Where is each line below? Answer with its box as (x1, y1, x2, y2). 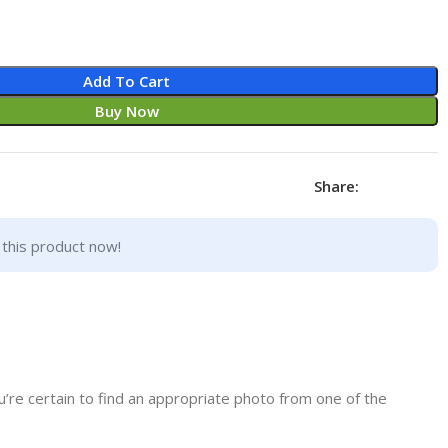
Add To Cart (83, 70, 171, 91)
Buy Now (94, 100, 159, 121)
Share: (313, 175, 359, 196)
